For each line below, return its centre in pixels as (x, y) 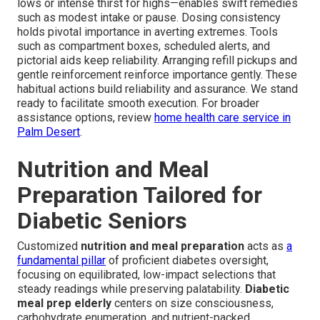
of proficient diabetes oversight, (187, 261)
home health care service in (222, 118)
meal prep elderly (64, 304)
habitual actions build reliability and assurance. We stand (157, 89)
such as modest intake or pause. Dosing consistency (149, 18)
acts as (265, 246)
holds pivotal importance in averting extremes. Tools (147, 32)
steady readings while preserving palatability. (131, 289)
